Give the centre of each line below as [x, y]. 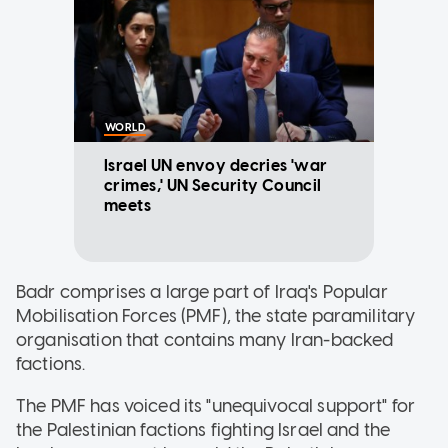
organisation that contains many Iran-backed [205, 339]
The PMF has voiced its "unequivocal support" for [216, 405]
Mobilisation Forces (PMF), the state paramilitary [216, 315]
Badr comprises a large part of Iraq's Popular [202, 291]
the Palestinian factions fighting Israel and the [203, 429]
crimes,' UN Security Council [213, 185]
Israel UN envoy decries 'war [216, 165]
